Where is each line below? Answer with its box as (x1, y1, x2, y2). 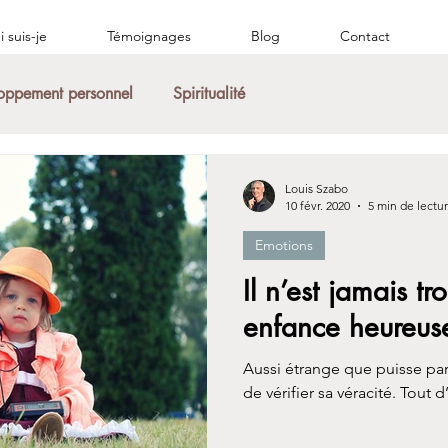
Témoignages (107, 27, 191, 45)
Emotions (255, 236, 313, 254)
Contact (340, 27, 390, 45)
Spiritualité (173, 83, 245, 104)
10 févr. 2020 (285, 198, 350, 213)
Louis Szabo (285, 181, 348, 196)
